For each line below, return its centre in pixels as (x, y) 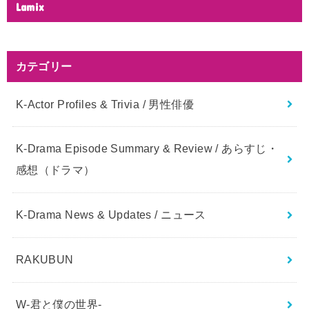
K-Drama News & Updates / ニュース (111, 215)
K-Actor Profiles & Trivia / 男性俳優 (105, 104)
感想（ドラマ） (55, 170)
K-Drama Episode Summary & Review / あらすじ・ (147, 149)
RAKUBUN (44, 260)
